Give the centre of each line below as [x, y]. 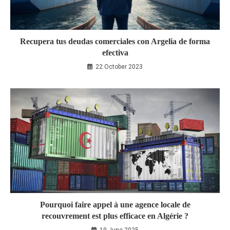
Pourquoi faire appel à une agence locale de [115, 204]
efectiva [115, 52]
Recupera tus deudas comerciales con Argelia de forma [115, 41]
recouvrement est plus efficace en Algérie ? [115, 216]
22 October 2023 [119, 66]
